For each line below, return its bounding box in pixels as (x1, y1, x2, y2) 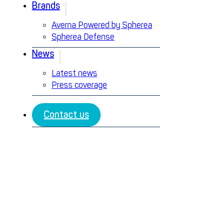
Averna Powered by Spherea (51, 20, 152, 31)
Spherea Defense (51, 31, 114, 43)
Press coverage (51, 80, 107, 91)
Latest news (51, 68, 97, 79)
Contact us (43, 109, 89, 121)
